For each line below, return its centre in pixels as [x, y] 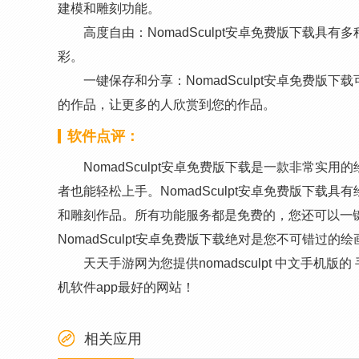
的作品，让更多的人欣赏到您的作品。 [167, 105]
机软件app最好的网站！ [126, 287]
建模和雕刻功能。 [109, 8]
